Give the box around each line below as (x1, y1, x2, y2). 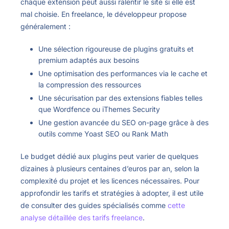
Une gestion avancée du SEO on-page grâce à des (38, 118, 209, 127)
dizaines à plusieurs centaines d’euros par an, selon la (20, 164, 199, 173)
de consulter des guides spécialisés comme (20, 201, 168, 210)
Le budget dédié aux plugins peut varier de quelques (20, 152, 198, 161)
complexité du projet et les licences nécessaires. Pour (20, 176, 199, 186)
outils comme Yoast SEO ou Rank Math (38, 129, 168, 139)
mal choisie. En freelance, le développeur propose (20, 9, 187, 18)
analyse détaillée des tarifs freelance (20, 213, 143, 222)
